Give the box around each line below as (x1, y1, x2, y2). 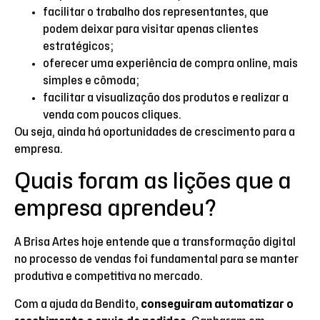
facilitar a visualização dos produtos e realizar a (43, 92, 289, 104)
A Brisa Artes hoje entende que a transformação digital (14, 236, 296, 249)
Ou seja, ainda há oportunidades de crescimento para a (14, 126, 295, 139)
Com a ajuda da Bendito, (14, 298, 141, 310)
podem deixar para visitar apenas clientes (43, 24, 259, 36)
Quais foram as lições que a (14, 170, 291, 193)
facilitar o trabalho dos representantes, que (43, 6, 269, 19)
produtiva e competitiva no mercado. (14, 271, 205, 283)
